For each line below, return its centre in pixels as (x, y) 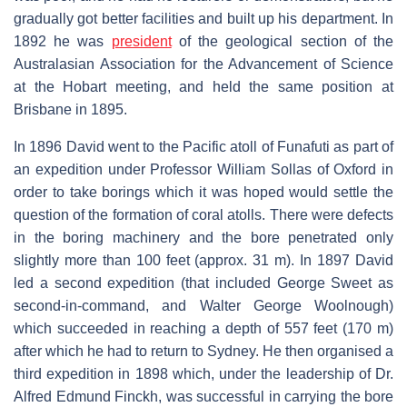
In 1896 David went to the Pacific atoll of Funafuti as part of (203, 146)
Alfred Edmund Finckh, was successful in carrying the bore (203, 396)
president (141, 41)
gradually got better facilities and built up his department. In (203, 18)
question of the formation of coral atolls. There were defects (203, 214)
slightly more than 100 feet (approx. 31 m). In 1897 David (203, 260)
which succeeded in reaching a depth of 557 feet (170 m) (203, 328)
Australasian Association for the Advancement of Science (203, 64)
